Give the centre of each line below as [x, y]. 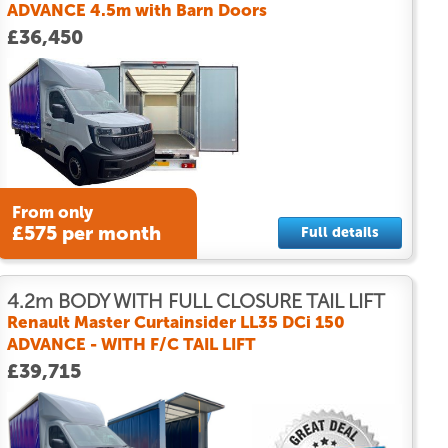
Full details [339, 232]
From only [52, 212]
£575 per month [86, 234]
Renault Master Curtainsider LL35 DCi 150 [175, 321]
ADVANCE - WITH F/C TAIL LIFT [131, 343]
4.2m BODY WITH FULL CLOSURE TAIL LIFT [195, 301]
